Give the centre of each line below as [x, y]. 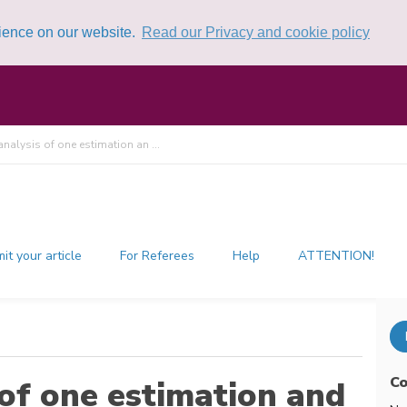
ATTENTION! [337, 256]
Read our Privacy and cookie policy [255, 32]
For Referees [158, 256]
